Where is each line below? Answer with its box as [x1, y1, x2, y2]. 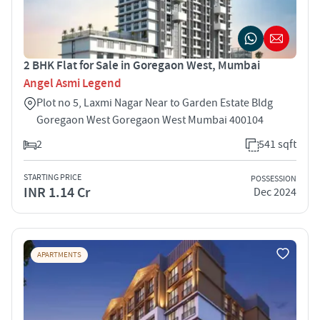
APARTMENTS [37, 249, 81, 260]
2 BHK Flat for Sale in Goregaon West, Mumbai [24, 57, 260, 74]
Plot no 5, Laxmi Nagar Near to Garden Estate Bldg [36, 95, 273, 110]
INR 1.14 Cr [24, 183, 90, 202]
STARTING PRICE [24, 171, 81, 183]
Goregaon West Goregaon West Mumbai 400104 [36, 112, 264, 127]
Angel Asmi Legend [24, 75, 121, 91]
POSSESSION [251, 174, 296, 185]
